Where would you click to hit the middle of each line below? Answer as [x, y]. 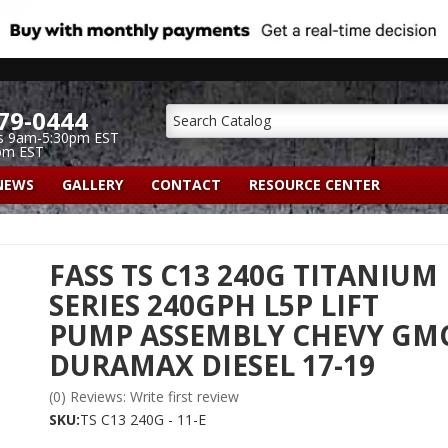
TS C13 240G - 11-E [143, 419]
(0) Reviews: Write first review [144, 396]
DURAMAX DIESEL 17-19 [212, 364]
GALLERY [92, 184]
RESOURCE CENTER [314, 184]
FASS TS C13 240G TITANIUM [243, 274]
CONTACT [186, 184]
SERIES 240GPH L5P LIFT [214, 304]
